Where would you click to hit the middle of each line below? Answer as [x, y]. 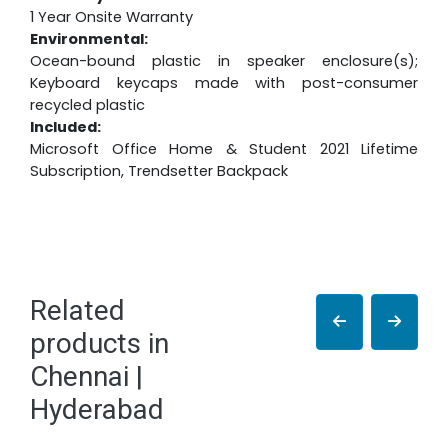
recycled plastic [87, 105]
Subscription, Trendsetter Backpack [159, 171]
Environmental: [89, 39]
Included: [67, 127]
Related [77, 310]
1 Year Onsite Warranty [111, 17]
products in [99, 343]
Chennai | [86, 376]
